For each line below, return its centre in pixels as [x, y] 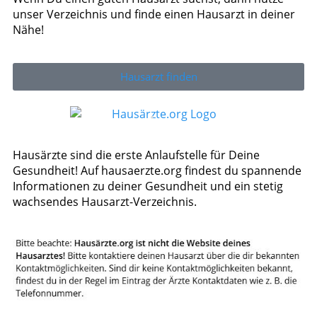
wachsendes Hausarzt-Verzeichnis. [105, 202]
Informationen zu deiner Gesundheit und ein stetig [148, 186]
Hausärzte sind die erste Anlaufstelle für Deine [136, 155]
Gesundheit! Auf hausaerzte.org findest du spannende [157, 171]
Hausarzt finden [158, 77]
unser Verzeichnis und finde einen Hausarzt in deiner [154, 15]
